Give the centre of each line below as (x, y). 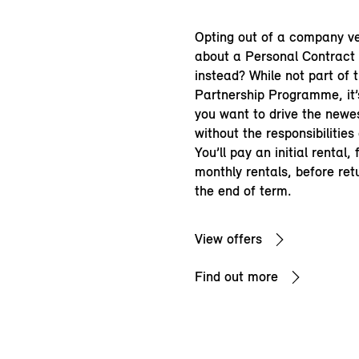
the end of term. (243, 191)
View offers (228, 238)
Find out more (236, 276)
